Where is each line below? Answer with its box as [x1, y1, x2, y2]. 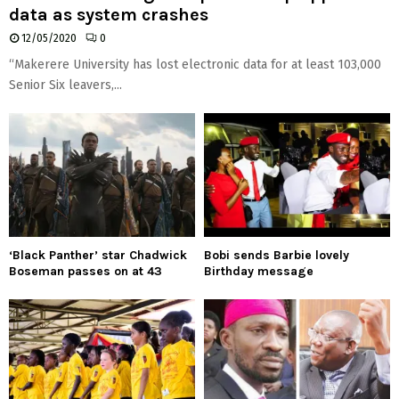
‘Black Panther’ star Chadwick [9, 248, 187, 264]
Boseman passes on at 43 [9, 264, 162, 280]
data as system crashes [9, 4, 208, 26]
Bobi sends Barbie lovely [204, 248, 349, 264]
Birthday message [204, 264, 313, 280]
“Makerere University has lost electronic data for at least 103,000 [9, 57, 381, 73]
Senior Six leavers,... [9, 77, 122, 94]
